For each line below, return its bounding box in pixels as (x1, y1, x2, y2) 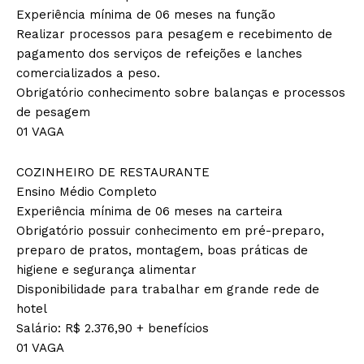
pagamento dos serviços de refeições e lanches (16, 45, 302, 61)
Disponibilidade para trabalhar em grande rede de (16, 281, 319, 297)
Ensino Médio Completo (16, 184, 157, 199)
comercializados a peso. (16, 65, 160, 80)
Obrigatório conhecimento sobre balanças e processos (16, 84, 345, 100)
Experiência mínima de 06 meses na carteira (16, 203, 283, 219)
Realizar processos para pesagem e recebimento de (16, 26, 332, 41)
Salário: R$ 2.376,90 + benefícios (16, 320, 209, 336)
